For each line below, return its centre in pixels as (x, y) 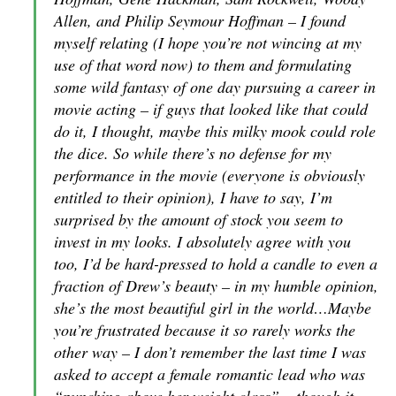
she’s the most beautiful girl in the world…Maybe (213, 308)
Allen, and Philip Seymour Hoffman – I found (200, 20)
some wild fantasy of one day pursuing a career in (215, 87)
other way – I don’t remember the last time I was (210, 352)
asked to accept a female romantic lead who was (209, 374)
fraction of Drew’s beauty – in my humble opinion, (216, 286)
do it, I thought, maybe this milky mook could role (215, 131)
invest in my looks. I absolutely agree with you (202, 241)
